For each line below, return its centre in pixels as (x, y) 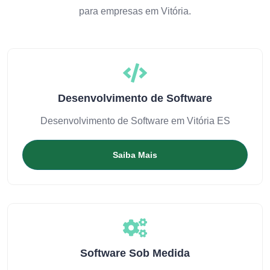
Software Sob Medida (135, 253)
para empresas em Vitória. (135, 11)
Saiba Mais (135, 155)
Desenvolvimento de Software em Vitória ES (135, 121)
